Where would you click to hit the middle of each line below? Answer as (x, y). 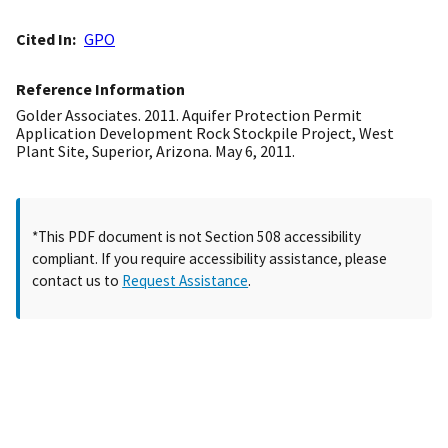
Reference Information (100, 89)
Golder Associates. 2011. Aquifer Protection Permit (189, 115)
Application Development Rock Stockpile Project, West (205, 133)
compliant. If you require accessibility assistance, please (210, 258)
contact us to (77, 280)
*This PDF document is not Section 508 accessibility (197, 236)
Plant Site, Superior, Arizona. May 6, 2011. (155, 151)
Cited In (44, 39)
